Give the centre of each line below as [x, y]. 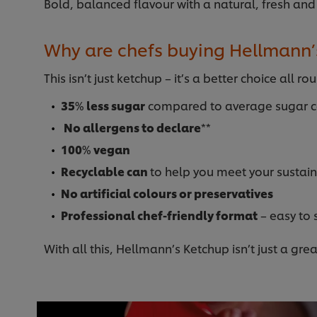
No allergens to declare [132, 127]
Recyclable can [105, 171]
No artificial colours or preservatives [167, 193]
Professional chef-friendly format [159, 215]
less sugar [116, 105]
